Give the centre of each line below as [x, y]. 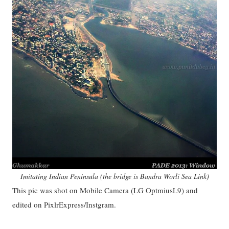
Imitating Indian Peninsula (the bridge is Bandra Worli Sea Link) [114, 176]
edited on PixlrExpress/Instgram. [65, 204]
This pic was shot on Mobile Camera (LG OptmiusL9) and [105, 190]
